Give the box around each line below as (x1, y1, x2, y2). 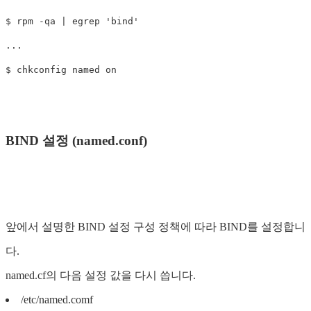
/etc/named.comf (21, 293, 93, 305)
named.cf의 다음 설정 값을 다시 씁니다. (6, 269, 196, 281)
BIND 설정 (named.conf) (6, 133, 147, 149)
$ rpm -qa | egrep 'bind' (6, 16, 139, 27)
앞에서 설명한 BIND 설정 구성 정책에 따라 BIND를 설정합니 (6, 220, 305, 233)
